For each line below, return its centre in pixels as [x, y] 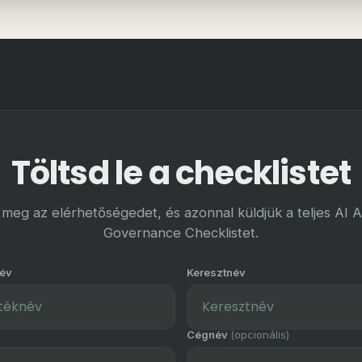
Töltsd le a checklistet [181, 173]
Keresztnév [216, 273]
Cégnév [208, 335]
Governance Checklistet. [181, 233]
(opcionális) [260, 335]
